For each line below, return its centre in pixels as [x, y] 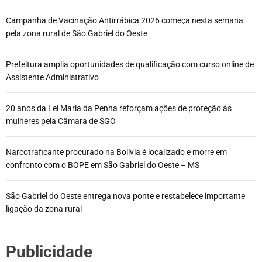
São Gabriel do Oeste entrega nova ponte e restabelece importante [125, 196]
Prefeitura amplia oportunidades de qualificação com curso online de [130, 65]
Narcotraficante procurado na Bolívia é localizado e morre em [116, 152]
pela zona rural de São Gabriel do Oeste [77, 34]
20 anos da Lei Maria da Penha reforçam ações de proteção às [119, 108]
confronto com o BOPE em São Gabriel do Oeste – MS [103, 165]
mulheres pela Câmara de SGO [61, 121]
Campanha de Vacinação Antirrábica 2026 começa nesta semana [125, 21]
